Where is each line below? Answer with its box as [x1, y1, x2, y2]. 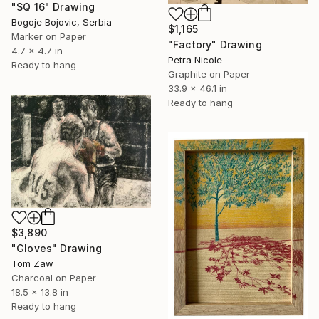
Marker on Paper [11, 30, 86, 42]
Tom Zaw [11, 257, 53, 269]
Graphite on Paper [168, 68, 250, 80]
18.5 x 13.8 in [11, 286, 68, 298]
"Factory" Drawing [168, 38, 262, 51]
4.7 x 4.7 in [11, 44, 63, 56]
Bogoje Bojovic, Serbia [11, 16, 112, 28]
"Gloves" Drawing [11, 241, 103, 254]
